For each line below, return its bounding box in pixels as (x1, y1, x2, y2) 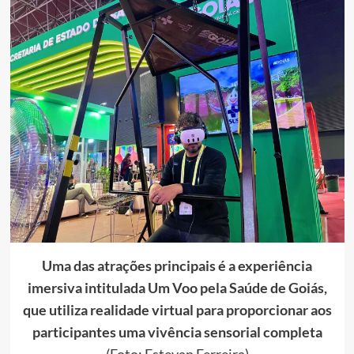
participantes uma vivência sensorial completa (32, 322, 322, 341)
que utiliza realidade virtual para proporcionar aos (22, 300, 332, 318)
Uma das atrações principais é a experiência (42, 256, 312, 274)
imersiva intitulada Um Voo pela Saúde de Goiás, (27, 278, 327, 296)
